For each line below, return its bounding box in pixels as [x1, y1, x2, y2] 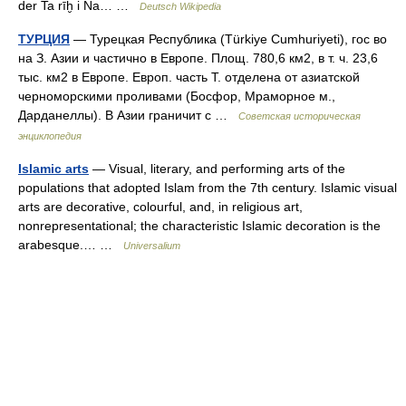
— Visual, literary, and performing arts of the [89, 161, 345, 176]
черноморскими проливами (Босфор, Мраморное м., [18, 89, 335, 103]
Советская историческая [238, 111, 361, 121]
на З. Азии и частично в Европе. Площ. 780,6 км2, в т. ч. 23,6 [18, 51, 378, 65]
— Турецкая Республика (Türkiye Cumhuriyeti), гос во [70, 32, 387, 46]
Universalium [123, 240, 180, 251]
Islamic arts [18, 161, 89, 176]
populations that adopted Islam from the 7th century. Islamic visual [18, 180, 397, 195]
